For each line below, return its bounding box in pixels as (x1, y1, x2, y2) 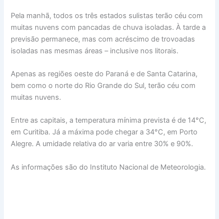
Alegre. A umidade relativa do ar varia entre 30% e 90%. (11, 139, 194, 149)
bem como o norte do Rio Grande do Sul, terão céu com (11, 81, 196, 90)
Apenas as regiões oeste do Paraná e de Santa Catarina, (11, 69, 198, 78)
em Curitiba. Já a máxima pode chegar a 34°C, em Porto (11, 128, 198, 137)
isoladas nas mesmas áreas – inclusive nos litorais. (11, 46, 179, 55)
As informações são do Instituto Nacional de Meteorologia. (11, 162, 206, 172)
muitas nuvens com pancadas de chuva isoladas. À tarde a (11, 22, 206, 32)
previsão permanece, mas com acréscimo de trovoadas (11, 34, 196, 44)
